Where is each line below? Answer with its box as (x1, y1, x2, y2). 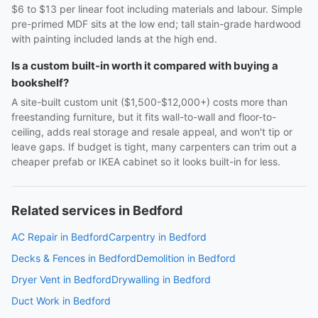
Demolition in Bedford (136, 252, 236, 264)
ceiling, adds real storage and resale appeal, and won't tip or (11, 126, 292, 138)
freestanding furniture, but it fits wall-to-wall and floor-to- (11, 111, 276, 123)
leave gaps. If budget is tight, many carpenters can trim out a (11, 141, 297, 153)
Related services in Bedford (11, 203, 182, 218)
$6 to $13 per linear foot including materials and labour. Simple (11, 3, 302, 15)
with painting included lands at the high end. (11, 33, 217, 45)
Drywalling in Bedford (111, 273, 211, 285)
